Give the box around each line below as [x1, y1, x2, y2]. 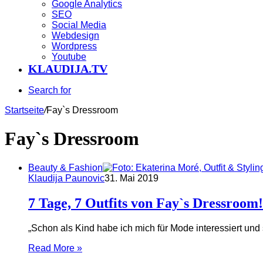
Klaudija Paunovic [28, 173, 104, 183]
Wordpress [52, 41, 97, 51]
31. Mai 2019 [104, 173, 159, 183]
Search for [28, 85, 71, 95]
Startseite [5, 105, 44, 115]
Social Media [52, 20, 106, 30]
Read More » [28, 242, 82, 253]
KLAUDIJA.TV [28, 62, 107, 75]
